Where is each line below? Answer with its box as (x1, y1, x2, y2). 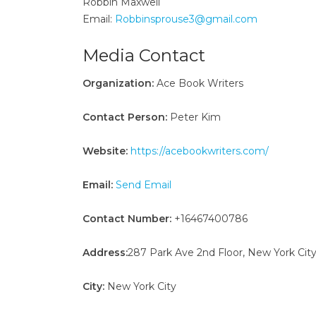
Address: (83, 246, 128, 259)
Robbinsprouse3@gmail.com (115, 13, 257, 25)
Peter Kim (167, 111, 221, 123)
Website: (83, 145, 128, 157)
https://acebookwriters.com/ (130, 145, 269, 157)
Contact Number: (83, 212, 171, 225)
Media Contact (83, 45, 205, 66)
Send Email (116, 178, 171, 191)
